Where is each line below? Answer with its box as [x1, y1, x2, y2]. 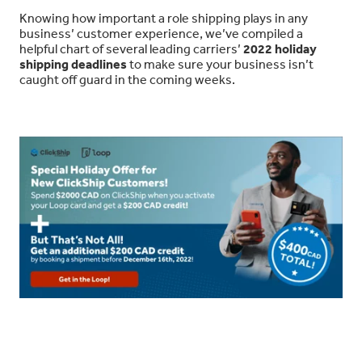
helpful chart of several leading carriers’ [19, 40, 243, 57]
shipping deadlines [19, 56, 127, 73]
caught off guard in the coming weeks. [19, 71, 235, 88]
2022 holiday [243, 40, 317, 57]
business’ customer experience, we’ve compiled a [19, 25, 303, 42]
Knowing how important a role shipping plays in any [19, 10, 308, 27]
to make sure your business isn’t [127, 56, 314, 73]
